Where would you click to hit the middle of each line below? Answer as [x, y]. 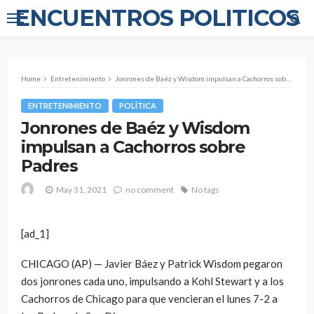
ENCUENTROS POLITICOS [157, 18]
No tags [205, 189]
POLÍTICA [138, 105]
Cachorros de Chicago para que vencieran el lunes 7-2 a [149, 299]
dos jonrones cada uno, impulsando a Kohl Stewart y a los [152, 281]
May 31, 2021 [81, 189]
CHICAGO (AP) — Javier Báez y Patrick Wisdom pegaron [152, 264]
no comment [150, 189]
